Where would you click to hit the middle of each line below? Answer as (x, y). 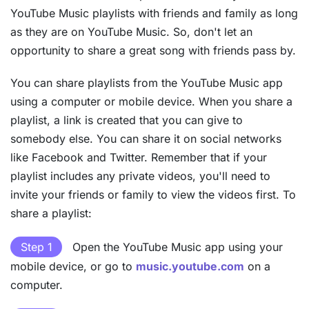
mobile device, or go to (73, 267)
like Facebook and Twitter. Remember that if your (139, 158)
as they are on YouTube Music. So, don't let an (131, 32)
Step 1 (36, 247)
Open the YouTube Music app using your (176, 247)
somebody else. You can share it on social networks (146, 139)
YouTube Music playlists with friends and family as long (154, 13)
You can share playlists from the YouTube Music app (147, 83)
